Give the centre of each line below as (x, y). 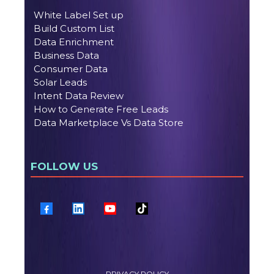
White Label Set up (79, 15)
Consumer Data (71, 69)
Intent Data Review (79, 96)
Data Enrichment (74, 42)
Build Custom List (74, 29)
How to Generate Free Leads (101, 109)
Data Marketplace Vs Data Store (109, 123)
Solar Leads (60, 83)
